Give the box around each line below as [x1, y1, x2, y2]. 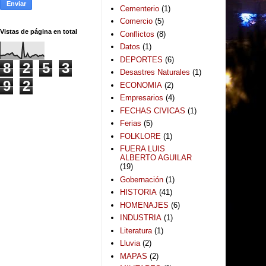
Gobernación [120, 175, 164, 184]
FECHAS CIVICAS [120, 106, 186, 115]
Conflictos [120, 29, 155, 39]
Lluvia [120, 239, 141, 248]
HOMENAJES [120, 200, 169, 210]
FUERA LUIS [120, 144, 166, 153]
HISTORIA [120, 188, 157, 197]
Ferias [120, 119, 142, 128]
